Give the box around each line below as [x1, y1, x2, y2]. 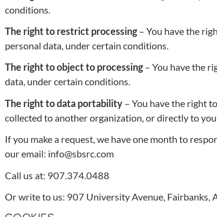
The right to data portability [5, 97, 123, 109]
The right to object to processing [5, 61, 143, 73]
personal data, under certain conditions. [5, 40, 169, 52]
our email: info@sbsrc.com [5, 148, 114, 160]
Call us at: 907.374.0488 [5, 169, 109, 181]
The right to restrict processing [5, 25, 137, 37]
